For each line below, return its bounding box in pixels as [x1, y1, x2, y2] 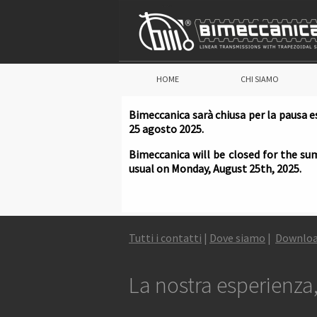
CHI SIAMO [241, 74, 279, 84]
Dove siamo [209, 231, 265, 245]
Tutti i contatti [129, 231, 202, 245]
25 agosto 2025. [129, 122, 204, 136]
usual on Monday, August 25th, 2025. [129, 161, 301, 175]
